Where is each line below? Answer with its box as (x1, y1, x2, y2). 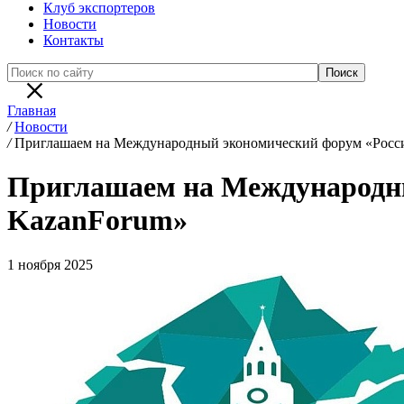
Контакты (43, 32, 104, 48)
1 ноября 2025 (7, 256, 93, 272)
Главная (7, 103, 56, 118)
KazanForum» (7, 204, 188, 237)
